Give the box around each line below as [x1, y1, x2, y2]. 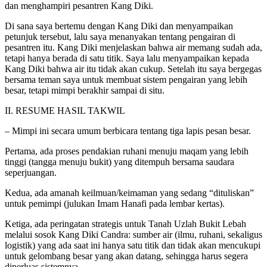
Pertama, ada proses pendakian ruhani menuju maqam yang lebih [5, 145, 249, 156]
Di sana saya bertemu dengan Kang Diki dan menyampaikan [5, 20, 233, 31]
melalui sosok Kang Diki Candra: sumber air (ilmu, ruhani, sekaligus [5, 229, 262, 240]
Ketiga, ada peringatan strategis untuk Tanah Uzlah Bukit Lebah [5, 218, 246, 229]
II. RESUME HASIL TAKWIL [5, 105, 125, 116]
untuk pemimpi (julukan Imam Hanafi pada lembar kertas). [5, 198, 225, 209]
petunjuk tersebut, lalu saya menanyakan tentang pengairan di [5, 31, 235, 42]
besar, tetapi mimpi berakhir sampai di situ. [5, 85, 164, 95]
